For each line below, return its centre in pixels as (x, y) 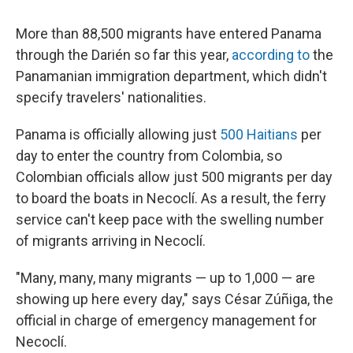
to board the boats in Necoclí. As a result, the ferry (171, 198)
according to (271, 54)
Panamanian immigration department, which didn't (171, 76)
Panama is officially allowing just (118, 134)
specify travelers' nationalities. (111, 97)
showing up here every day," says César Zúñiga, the (175, 299)
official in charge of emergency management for (166, 320)
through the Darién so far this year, (124, 54)
